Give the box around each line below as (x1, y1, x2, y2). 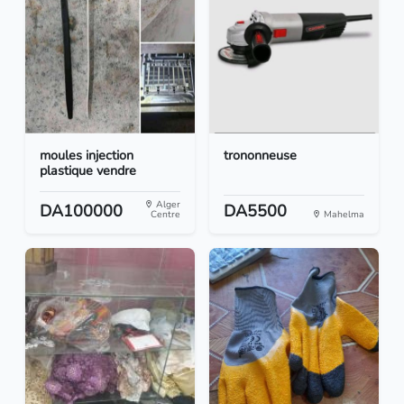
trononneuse (224, 146, 297, 165)
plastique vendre (40, 161, 136, 180)
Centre (151, 207, 180, 222)
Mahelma (321, 207, 364, 222)
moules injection (40, 146, 133, 165)
